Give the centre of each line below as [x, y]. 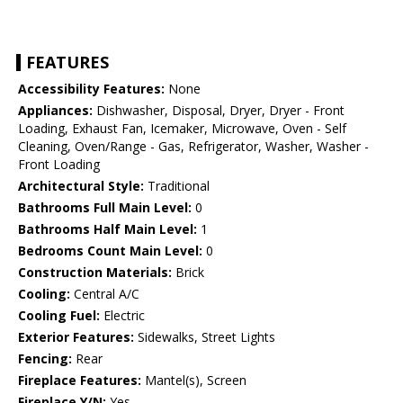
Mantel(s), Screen [194, 381]
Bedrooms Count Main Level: [110, 251]
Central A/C [105, 294]
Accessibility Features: [91, 89]
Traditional [177, 186]
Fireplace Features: [80, 381]
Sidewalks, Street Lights [205, 337]
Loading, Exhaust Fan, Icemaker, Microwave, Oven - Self [182, 129]
